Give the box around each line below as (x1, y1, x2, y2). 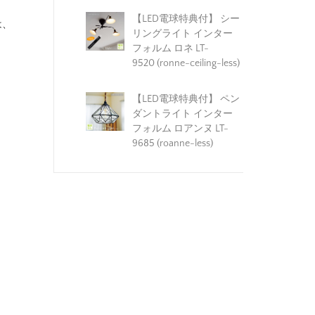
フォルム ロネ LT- (131, 42, 209, 54)
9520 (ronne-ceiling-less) (131, 57, 240, 69)
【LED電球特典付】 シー (131, 13, 240, 25)
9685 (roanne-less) (131, 137, 213, 149)
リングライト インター (131, 27, 233, 39)
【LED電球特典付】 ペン (131, 93, 240, 105)
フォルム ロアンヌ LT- (131, 122, 229, 134)
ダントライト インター (131, 108, 233, 120)
